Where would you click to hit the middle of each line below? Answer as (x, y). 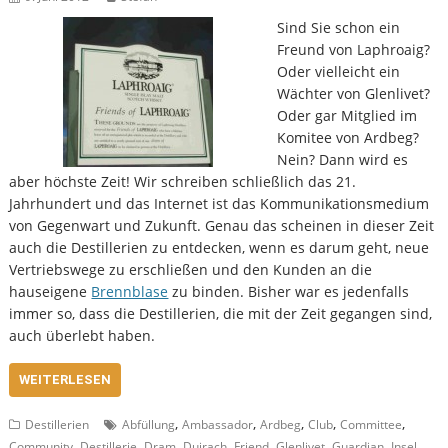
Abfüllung (149, 425)
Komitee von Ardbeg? (347, 138)
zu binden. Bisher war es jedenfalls (289, 292)
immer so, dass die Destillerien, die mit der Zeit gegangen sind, (221, 314)
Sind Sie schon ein (338, 28)
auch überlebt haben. (82, 336)
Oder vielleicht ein (338, 72)
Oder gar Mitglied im (346, 116)
